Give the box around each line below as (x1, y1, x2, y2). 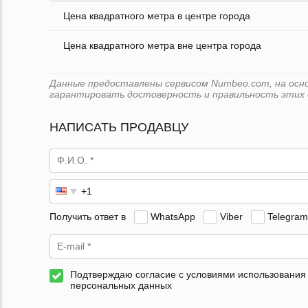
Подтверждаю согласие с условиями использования (70, 269, 306, 280)
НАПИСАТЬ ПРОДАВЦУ (49, 120, 188, 135)
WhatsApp (151, 210, 195, 222)
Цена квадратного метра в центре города (63, 10, 250, 22)
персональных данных (70, 280, 172, 291)
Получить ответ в (49, 210, 126, 222)
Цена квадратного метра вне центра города (63, 40, 261, 52)
